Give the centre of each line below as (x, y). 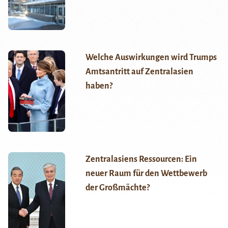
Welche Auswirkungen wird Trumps (151, 58)
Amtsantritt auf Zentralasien (139, 72)
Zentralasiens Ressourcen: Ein (141, 160)
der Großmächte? (117, 188)
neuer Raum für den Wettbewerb (146, 174)
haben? (99, 86)
